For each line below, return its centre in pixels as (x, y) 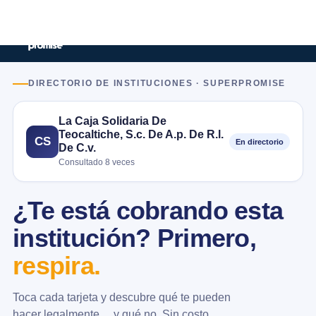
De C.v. (77, 147)
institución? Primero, (134, 238)
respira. (57, 266)
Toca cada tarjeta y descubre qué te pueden (122, 297)
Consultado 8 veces (97, 162)
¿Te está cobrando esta (148, 211)
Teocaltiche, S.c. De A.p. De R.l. (141, 134)
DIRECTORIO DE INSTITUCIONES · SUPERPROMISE (157, 83)
